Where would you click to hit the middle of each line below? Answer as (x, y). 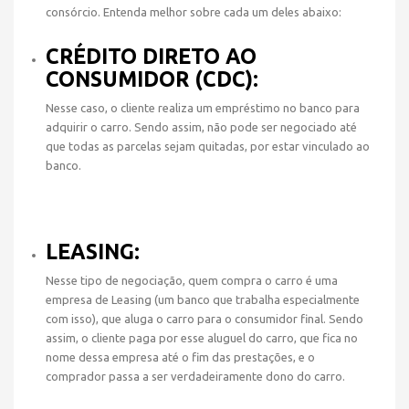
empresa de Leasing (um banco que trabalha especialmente (203, 299)
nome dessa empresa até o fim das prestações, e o (180, 357)
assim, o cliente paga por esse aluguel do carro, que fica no (202, 338)
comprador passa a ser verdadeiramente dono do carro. (195, 376)
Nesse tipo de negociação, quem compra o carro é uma (192, 280)
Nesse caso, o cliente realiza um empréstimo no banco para (203, 108)
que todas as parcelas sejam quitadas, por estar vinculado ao (208, 146)
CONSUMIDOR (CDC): (152, 79)
